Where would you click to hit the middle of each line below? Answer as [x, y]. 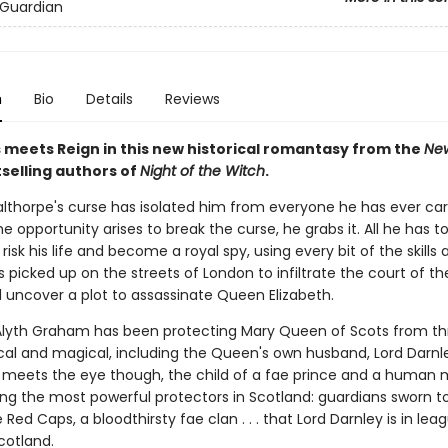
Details [109, 99]
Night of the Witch [202, 171]
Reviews [192, 99]
